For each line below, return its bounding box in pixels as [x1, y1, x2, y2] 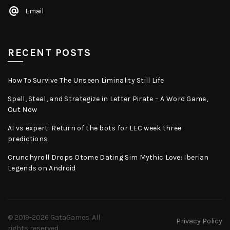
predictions [8, 135, 48, 144]
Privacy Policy [176, 217, 222, 226]
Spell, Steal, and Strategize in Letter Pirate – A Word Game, [8, 94, 208, 104]
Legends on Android [8, 164, 76, 173]
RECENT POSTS [8, 47, 91, 59]
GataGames [50, 213, 89, 222]
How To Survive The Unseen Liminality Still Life [8, 76, 164, 85]
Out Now [8, 105, 37, 114]
